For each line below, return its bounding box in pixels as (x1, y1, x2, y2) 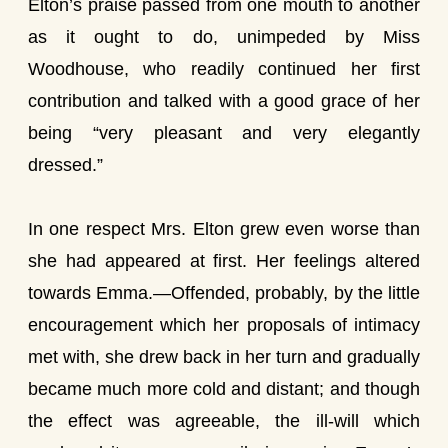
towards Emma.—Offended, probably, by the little (28, 283, 420, 303)
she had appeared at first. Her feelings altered (28, 251, 420, 271)
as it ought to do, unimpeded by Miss (28, 27, 420, 47)
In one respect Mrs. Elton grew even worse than (28, 219, 420, 239)
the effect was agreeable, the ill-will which (28, 411, 420, 431)
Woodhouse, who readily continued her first (28, 59, 420, 79)
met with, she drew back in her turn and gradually (28, 347, 420, 367)
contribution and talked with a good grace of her (28, 91, 420, 111)
